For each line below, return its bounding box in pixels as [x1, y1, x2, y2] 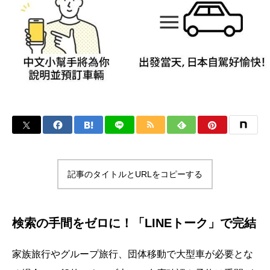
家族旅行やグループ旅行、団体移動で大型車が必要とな [12, 249, 253, 259]
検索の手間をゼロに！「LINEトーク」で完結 [12, 216, 256, 230]
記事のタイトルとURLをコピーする [67, 169, 202, 179]
